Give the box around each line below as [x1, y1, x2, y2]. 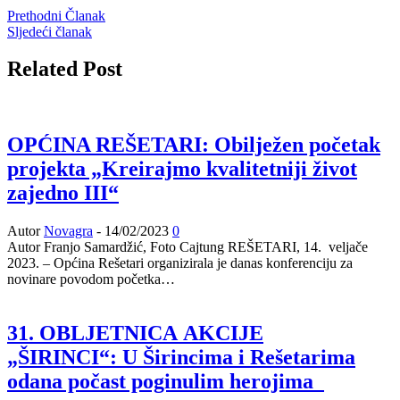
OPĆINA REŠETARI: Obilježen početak [7, 133, 380, 157]
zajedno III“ [7, 181, 119, 205]
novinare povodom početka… [7, 271, 175, 287]
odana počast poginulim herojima [7, 370, 324, 394]
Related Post [7, 57, 122, 81]
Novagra [44, 223, 93, 239]
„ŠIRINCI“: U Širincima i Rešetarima [7, 346, 355, 370]
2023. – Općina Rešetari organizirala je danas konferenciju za [7, 255, 353, 271]
